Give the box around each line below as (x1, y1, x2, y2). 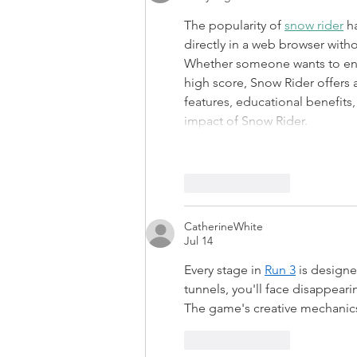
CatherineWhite (184, 219, 263, 234)
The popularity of (184, 18, 284, 33)
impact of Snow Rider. (184, 113, 308, 129)
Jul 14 (184, 233, 213, 249)
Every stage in (184, 262, 265, 278)
